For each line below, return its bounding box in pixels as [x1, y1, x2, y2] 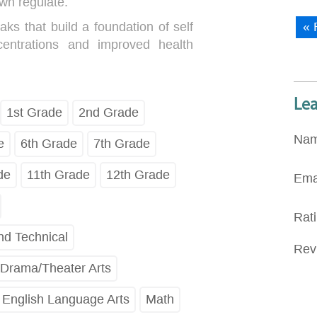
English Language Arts [1, 292, 129, 306]
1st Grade [6, 105, 62, 120]
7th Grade [93, 136, 150, 151]
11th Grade [26, 167, 90, 182]
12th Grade [105, 167, 170, 182]
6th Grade [20, 136, 77, 151]
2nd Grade [78, 105, 139, 120]
